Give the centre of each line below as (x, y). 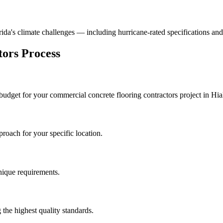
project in (195, 95)
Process (39, 54)
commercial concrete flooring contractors (114, 95)
